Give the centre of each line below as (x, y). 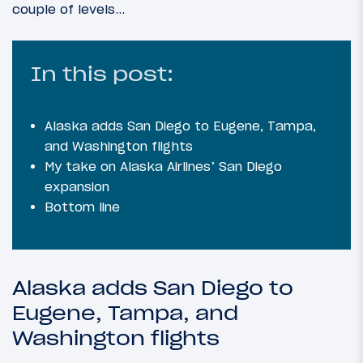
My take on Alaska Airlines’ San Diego (163, 167)
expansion (77, 187)
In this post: (102, 75)
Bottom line (82, 207)
